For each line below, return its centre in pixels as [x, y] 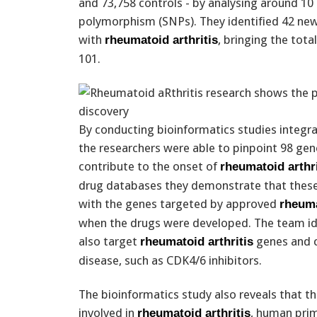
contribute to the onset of [149, 166]
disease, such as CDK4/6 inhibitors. [170, 260]
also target [109, 241]
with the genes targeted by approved [179, 203]
